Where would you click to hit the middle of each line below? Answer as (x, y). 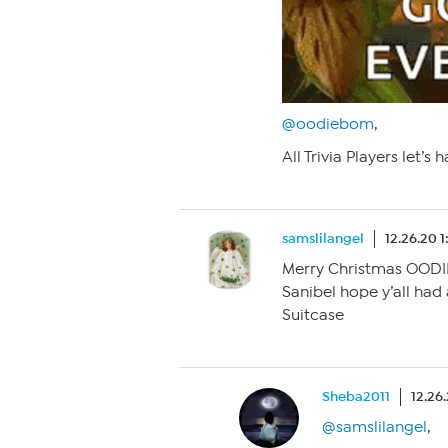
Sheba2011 (356, 396)
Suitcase (313, 315)
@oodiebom (328, 124)
